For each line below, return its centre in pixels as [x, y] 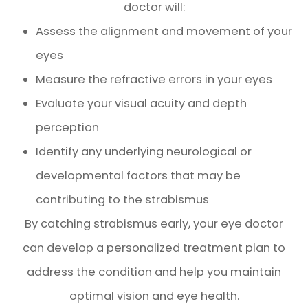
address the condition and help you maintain [154, 272]
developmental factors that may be [139, 176]
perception [68, 128]
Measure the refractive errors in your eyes [154, 79]
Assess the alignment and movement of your [164, 31]
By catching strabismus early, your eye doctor [154, 224]
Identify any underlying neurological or [144, 152]
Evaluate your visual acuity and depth [142, 103]
